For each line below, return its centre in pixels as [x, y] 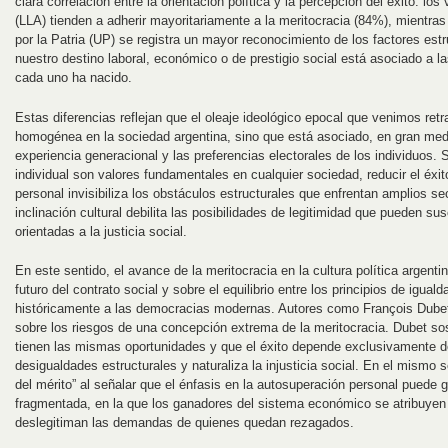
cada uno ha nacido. [73, 77]
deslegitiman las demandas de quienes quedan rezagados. [184, 423]
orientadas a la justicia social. [101, 231]
